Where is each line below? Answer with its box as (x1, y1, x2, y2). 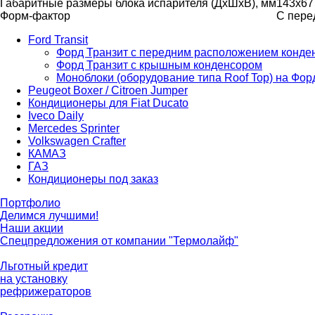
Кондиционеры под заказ (28, 172, 158, 185)
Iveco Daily (28, 109, 84, 122)
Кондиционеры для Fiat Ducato (28, 96, 188, 109)
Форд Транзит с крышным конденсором (56, 58, 262, 71)
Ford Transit (28, 33, 88, 46)
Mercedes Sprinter (28, 122, 120, 134)
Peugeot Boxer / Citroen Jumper (28, 84, 188, 96)
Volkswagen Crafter (28, 134, 126, 147)
